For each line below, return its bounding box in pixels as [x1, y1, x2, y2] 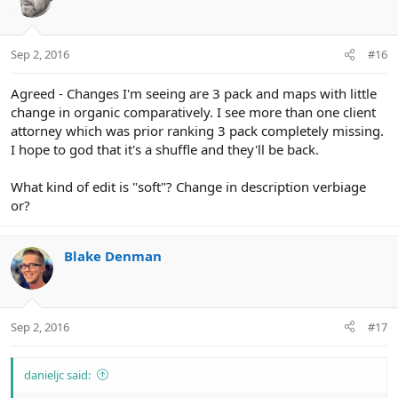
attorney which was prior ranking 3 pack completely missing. [11, 122, 384, 140]
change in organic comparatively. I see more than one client [11, 103, 376, 122]
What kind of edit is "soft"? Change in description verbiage [11, 178, 366, 196]
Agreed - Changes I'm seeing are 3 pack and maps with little [11, 84, 377, 103]
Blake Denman [64, 247, 162, 266]
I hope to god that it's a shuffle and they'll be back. [11, 140, 319, 159]
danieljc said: [24, 366, 91, 383]
